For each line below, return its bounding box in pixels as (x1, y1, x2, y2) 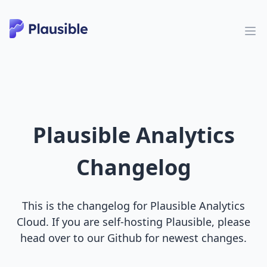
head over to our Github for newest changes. (20, 231, 247, 245)
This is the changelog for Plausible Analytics (22, 198, 245, 213)
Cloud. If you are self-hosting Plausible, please (17, 215, 250, 229)
